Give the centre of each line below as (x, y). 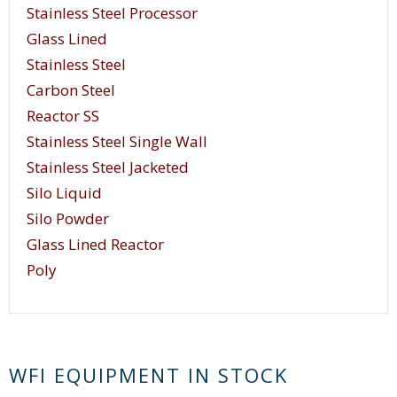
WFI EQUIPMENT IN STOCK (148, 375)
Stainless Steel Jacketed (108, 167)
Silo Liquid (64, 193)
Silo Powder (68, 219)
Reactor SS (63, 116)
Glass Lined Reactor (95, 245)
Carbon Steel (71, 90)
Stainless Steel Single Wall (117, 142)
